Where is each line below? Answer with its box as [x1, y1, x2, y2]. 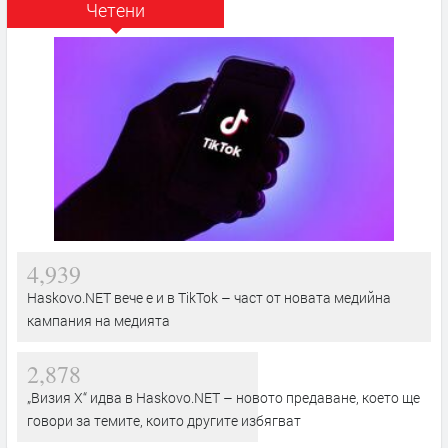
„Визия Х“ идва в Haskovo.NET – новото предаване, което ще [27, 387, 420, 407]
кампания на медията [27, 310, 170, 330]
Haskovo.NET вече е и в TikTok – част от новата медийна [27, 287, 391, 307]
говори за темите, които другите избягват [27, 410, 301, 430]
